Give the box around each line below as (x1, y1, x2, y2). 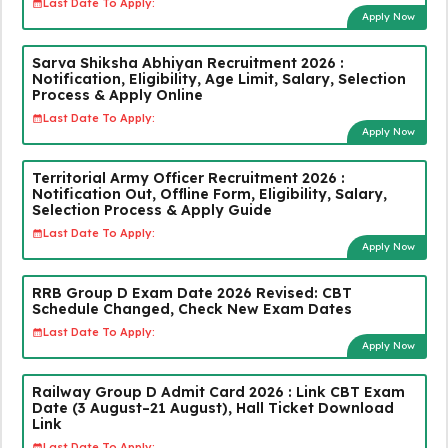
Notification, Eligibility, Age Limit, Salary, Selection (31, 69, 406, 88)
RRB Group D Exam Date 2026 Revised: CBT (31, 283, 352, 302)
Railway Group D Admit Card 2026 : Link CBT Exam (31, 382, 405, 401)
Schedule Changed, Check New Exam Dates (31, 299, 352, 318)
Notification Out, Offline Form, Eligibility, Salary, (31, 184, 387, 203)
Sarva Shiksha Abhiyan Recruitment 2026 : (31, 53, 344, 72)
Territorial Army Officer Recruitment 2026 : (31, 168, 345, 187)
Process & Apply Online (31, 85, 203, 104)
